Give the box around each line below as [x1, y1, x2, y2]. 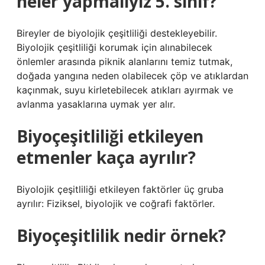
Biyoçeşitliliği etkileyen [17, 125, 203, 147]
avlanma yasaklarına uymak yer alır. [17, 98, 175, 110]
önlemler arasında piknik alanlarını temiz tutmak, [17, 56, 232, 67]
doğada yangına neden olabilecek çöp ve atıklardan [17, 70, 248, 82]
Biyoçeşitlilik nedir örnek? [17, 224, 226, 247]
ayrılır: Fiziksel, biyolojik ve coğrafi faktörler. [17, 198, 215, 209]
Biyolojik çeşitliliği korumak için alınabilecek [17, 41, 212, 53]
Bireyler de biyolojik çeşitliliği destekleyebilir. [17, 27, 217, 39]
